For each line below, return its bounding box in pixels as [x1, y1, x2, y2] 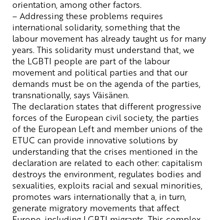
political [75, 66, 107, 79]
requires [131, 10, 163, 22]
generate [12, 202, 47, 214]
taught [133, 32, 157, 45]
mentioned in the [127, 145, 198, 158]
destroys [12, 168, 46, 180]
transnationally [12, 89, 70, 101]
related [74, 157, 102, 169]
